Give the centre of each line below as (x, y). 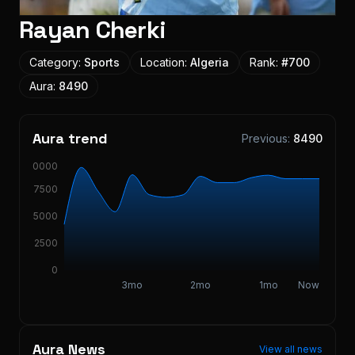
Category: (57, 62)
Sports (102, 62)
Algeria (210, 62)
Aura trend (70, 138)
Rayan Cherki (92, 30)
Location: (165, 62)
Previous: (267, 138)
